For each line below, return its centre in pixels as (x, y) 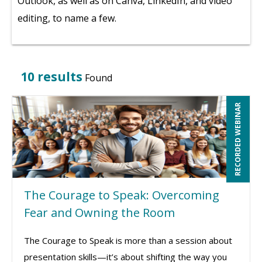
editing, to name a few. (67, 18)
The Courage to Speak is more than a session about (128, 240)
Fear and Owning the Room (99, 213)
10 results (51, 77)
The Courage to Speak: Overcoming (122, 195)
